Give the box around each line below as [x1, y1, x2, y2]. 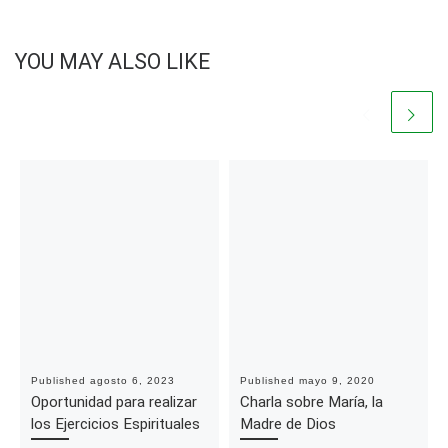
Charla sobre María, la [239, 392, 383, 411]
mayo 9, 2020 [298, 374, 375, 386]
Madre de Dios [239, 414, 336, 433]
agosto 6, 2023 [89, 374, 175, 386]
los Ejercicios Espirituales [30, 414, 200, 433]
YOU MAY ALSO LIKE [15, 48, 210, 74]
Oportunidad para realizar [30, 392, 197, 411]
